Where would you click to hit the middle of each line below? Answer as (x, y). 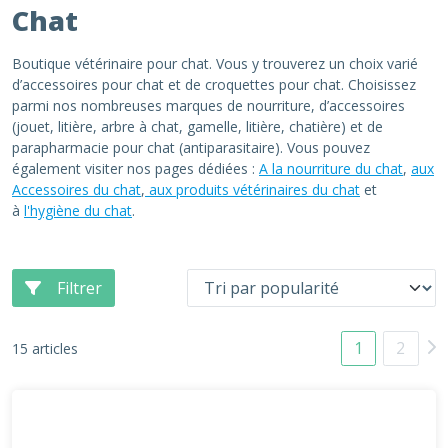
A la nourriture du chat (331, 168)
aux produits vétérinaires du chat (252, 189)
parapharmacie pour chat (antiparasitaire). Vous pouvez (191, 147)
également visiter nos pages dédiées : (135, 168)
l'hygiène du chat (78, 210)
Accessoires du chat (76, 189)
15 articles (45, 348)
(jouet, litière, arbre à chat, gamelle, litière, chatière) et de (197, 126)
